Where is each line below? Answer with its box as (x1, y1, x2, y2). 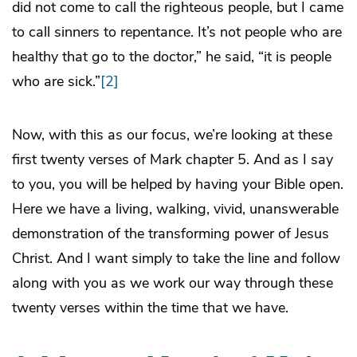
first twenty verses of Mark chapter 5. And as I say (12, 150, 333, 170)
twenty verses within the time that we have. (12, 298, 288, 318)
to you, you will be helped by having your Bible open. (12, 175, 343, 194)
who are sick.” (12, 72, 100, 92)
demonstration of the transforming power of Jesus (12, 224, 329, 244)
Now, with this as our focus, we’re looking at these (12, 125, 332, 145)
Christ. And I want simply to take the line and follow (12, 249, 340, 269)
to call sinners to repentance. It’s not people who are (12, 22, 342, 42)
